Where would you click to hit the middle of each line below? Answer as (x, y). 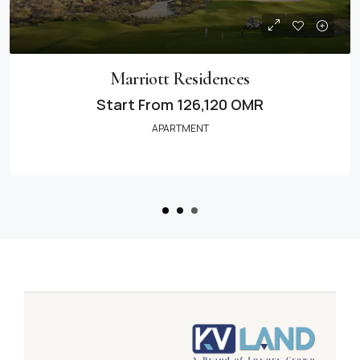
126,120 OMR (219, 104)
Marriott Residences (180, 79)
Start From (135, 104)
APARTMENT (180, 128)
